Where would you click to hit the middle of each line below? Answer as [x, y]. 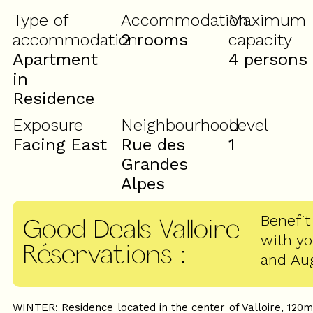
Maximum [268, 21]
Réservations [101, 253]
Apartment [55, 60]
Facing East [60, 145]
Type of [40, 21]
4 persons [268, 60]
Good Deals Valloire [131, 228]
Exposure [48, 125]
